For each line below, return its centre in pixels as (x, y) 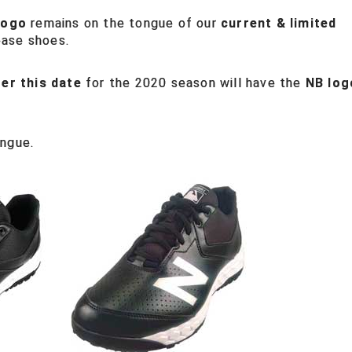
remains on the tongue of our (124, 23)
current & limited (279, 23)
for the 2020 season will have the (193, 83)
